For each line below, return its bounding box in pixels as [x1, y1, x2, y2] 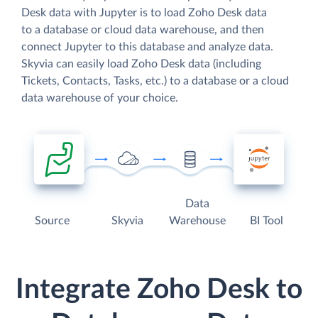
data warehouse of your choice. [21, 92, 178, 104]
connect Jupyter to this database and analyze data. [21, 40, 273, 53]
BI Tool [249, 215, 283, 227]
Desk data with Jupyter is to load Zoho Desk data [21, 6, 267, 18]
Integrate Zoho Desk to [16, 276, 302, 305]
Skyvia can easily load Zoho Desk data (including [21, 57, 261, 70]
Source [35, 215, 70, 227]
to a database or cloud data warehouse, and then [21, 23, 264, 35]
